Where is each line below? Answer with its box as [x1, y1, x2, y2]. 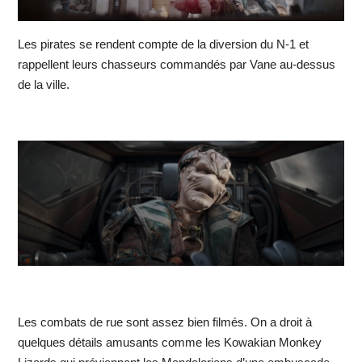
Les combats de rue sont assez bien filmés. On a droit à [17, 315, 312, 330]
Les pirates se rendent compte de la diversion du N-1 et [17, 37, 309, 52]
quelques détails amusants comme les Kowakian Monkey [17, 335, 322, 350]
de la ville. [17, 78, 69, 92]
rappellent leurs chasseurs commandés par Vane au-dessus [17, 57, 335, 72]
